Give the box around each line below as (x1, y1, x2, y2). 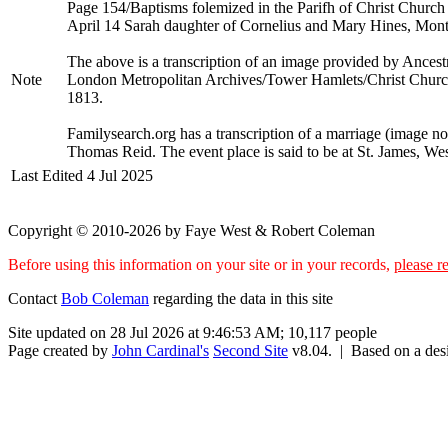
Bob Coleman (61, 289, 149, 307)
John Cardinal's (112, 341, 209, 359)
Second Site (213, 341, 288, 359)
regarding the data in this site (149, 289, 337, 307)
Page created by (8, 341, 112, 359)
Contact (8, 289, 61, 307)
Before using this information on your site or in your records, (8, 255, 394, 273)
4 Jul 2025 (87, 166, 153, 184)
